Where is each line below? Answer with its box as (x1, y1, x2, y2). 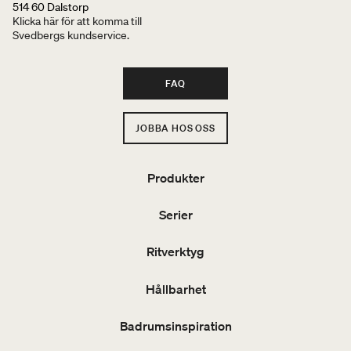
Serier (158, 207, 193, 223)
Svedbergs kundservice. (13, 27, 129, 42)
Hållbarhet (145, 280, 206, 297)
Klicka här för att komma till (13, 13, 142, 28)
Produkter (147, 170, 204, 186)
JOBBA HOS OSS (136, 121, 215, 135)
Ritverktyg (147, 244, 204, 260)
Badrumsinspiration (119, 317, 232, 334)
